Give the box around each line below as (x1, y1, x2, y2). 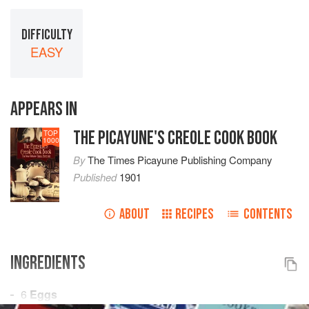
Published (73, 170, 120, 185)
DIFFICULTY (21, 26, 72, 43)
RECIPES (175, 206, 214, 223)
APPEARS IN (10, 98, 77, 121)
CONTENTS (243, 206, 292, 223)
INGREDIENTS (10, 252, 86, 275)
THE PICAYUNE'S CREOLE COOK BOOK (73, 127, 278, 150)
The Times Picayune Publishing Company (88, 152, 272, 168)
